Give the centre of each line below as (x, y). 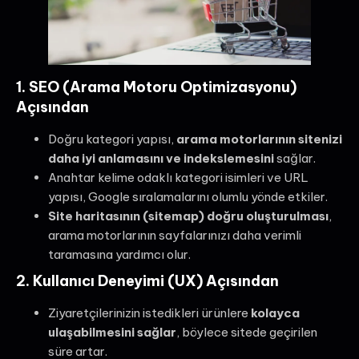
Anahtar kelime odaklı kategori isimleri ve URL (178, 177)
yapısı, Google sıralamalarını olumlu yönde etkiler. (188, 196)
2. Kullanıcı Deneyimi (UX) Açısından (147, 280)
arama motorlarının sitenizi (259, 139)
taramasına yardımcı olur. (119, 254)
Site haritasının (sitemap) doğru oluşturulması (188, 216)
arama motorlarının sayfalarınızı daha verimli (175, 235)
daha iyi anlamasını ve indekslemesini (161, 158)
